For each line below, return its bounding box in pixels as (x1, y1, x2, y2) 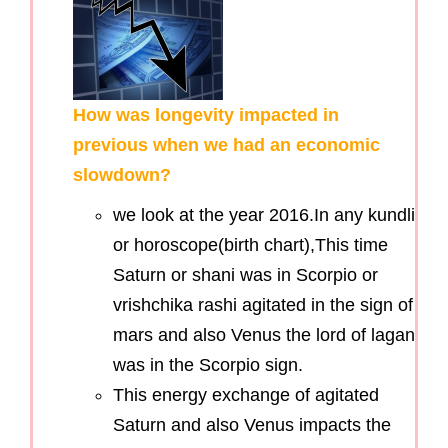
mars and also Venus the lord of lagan (113, 325, 415, 346)
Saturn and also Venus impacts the (113, 415, 391, 436)
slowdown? (73, 165, 171, 186)
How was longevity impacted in (73, 105, 339, 126)
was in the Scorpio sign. (113, 355, 303, 376)
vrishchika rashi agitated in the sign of (113, 295, 413, 316)
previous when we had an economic (73, 135, 380, 156)
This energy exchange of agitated (113, 385, 379, 406)
